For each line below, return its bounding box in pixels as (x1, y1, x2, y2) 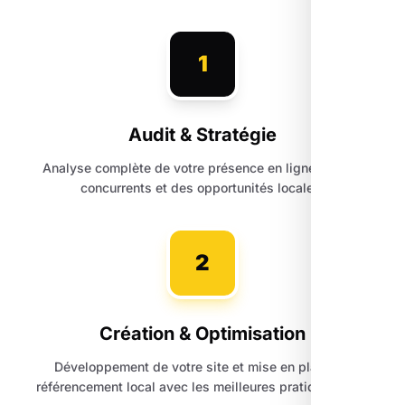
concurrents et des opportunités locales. (80, 180, 325, 196)
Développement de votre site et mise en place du (54, 359, 351, 375)
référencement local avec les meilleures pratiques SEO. (36, 379, 369, 395)
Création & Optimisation (99, 323, 306, 345)
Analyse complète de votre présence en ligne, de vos (42, 160, 363, 176)
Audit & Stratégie (128, 124, 277, 146)
